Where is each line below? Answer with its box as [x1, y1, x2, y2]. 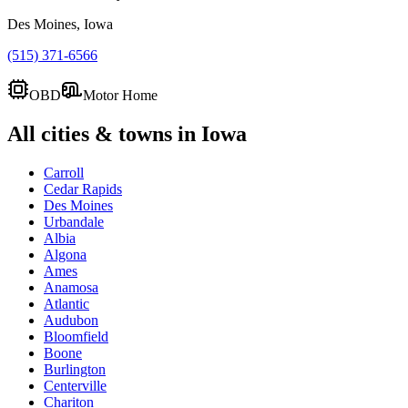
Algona [44, 246, 87, 262]
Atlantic [44, 295, 89, 311]
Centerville [44, 377, 107, 393]
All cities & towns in [7, 121, 201, 146]
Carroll [44, 164, 84, 180]
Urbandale [44, 213, 104, 229]
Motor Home [83, 87, 158, 103]
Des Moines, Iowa [7, 15, 113, 32]
